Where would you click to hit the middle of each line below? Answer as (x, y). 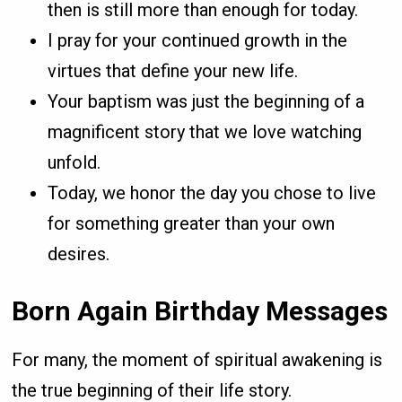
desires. (79, 254)
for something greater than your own (192, 224)
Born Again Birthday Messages (200, 311)
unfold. (74, 163)
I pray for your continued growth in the (198, 41)
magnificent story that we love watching (205, 132)
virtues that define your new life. (173, 71)
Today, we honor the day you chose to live (212, 193)
